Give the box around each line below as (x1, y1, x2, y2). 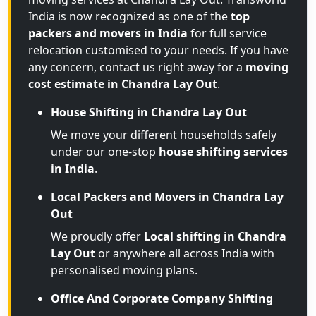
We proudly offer (51, 229, 144, 244)
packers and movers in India (28, 25, 188, 41)
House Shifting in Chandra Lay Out (51, 104, 247, 120)
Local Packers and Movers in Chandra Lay (51, 189, 284, 205)
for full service (188, 25, 267, 41)
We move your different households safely (51, 127, 276, 142)
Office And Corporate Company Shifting (51, 291, 273, 306)
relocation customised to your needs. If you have (28, 42, 288, 58)
